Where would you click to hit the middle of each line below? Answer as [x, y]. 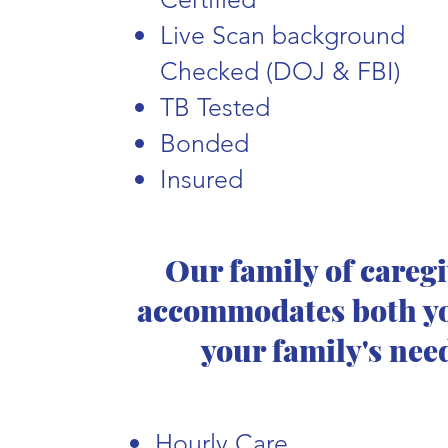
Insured [201, 179]
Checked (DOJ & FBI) [280, 71]
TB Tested [218, 107]
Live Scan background [282, 35]
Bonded [208, 143]
